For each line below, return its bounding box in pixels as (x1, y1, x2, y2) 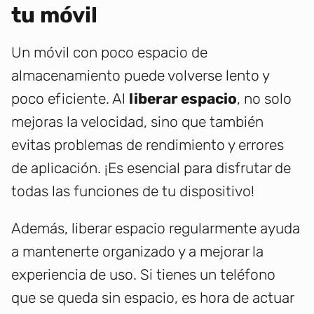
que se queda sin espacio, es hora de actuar (11, 289, 294, 307)
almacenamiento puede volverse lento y (11, 67, 269, 85)
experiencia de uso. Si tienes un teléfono (11, 266, 275, 284)
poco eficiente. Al (11, 90, 129, 108)
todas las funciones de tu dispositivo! (11, 182, 254, 200)
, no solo (237, 90, 292, 108)
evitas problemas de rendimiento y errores (11, 136, 284, 154)
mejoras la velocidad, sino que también (11, 113, 264, 131)
